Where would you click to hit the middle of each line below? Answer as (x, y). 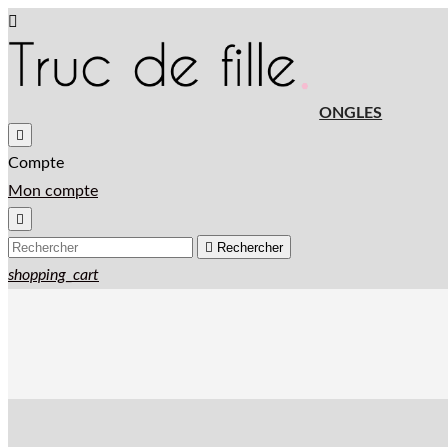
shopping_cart (53, 275)
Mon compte (53, 191)
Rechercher (250, 247)
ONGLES (351, 113)
